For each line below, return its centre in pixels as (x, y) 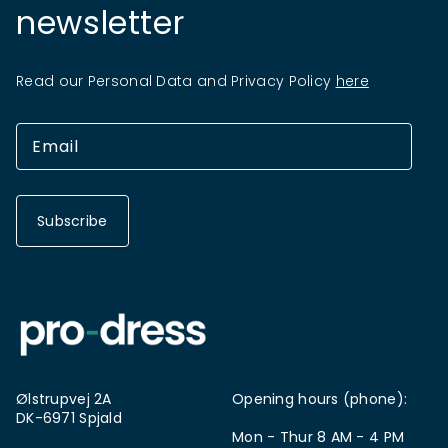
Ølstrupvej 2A (64, 399)
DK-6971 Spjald (69, 418)
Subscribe (72, 221)
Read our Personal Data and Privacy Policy (176, 81)
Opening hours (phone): (320, 399)
